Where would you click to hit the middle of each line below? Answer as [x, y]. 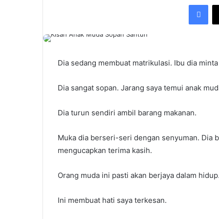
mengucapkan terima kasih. [105, 150]
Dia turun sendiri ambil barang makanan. [127, 112]
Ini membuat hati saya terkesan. [112, 200]
